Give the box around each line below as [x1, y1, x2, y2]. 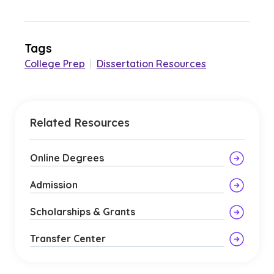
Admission [30, 179, 78, 191]
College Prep [24, 57, 85, 70]
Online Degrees [30, 152, 104, 164]
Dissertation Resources [97, 57, 206, 70]
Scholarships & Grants [30, 206, 135, 218]
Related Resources [29, 116, 130, 129]
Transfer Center [30, 232, 106, 245]
